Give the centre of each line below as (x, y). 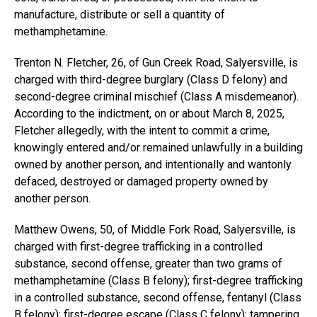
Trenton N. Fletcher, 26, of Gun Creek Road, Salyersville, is (156, 63)
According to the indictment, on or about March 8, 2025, (149, 114)
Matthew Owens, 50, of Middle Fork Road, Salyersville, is (155, 230)
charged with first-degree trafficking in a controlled (138, 247)
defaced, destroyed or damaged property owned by (141, 181)
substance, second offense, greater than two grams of (148, 264)
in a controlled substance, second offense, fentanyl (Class (158, 298)
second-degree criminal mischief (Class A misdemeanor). (156, 97)
